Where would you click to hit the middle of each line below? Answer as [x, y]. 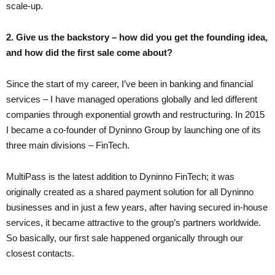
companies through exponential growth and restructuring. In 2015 [135, 114]
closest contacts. [40, 253]
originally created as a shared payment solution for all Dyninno [130, 192]
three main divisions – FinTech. [68, 145]
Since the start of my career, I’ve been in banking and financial [130, 83]
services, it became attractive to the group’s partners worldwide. [134, 222]
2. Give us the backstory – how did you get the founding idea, [137, 37]
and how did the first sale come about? [89, 52]
